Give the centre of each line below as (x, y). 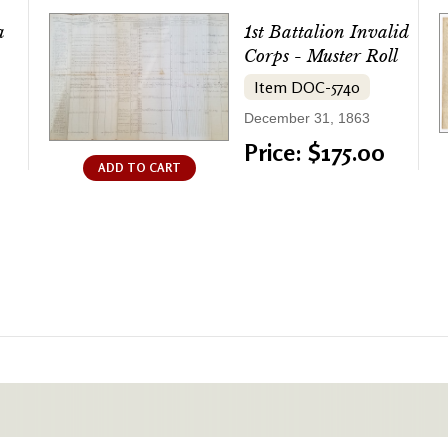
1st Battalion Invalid (326, 33)
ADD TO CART (139, 168)
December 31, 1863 (307, 118)
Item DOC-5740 (307, 87)
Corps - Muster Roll (321, 57)
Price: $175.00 (314, 153)
